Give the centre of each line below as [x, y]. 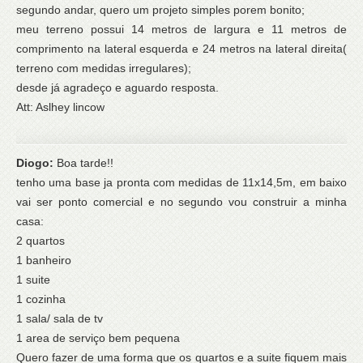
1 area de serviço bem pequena [98, 338]
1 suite [33, 280]
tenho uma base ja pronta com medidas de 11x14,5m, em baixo [181, 183]
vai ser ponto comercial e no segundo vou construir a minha [181, 202]
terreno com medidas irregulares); [104, 68]
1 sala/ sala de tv [60, 319]
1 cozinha [41, 299]
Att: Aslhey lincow [60, 107]
